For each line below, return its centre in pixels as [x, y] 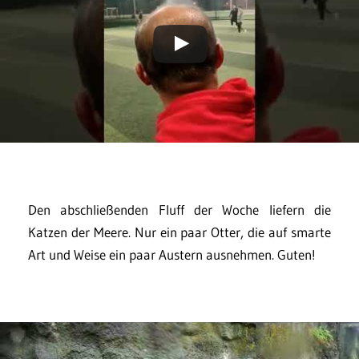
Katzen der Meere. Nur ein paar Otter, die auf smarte [179, 232]
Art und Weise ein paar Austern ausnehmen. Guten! [172, 255]
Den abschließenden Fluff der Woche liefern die [179, 210]
